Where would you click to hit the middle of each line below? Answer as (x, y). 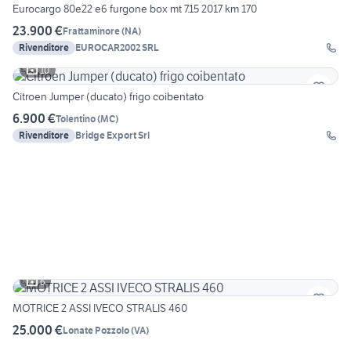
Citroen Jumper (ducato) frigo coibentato (108, 97)
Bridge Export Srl (112, 136)
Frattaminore (91, 31)
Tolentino (76, 118)
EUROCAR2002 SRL (117, 48)
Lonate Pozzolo (96, 330)
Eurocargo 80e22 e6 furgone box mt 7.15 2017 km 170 (135, 9)
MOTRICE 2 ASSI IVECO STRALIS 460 (100, 308)
